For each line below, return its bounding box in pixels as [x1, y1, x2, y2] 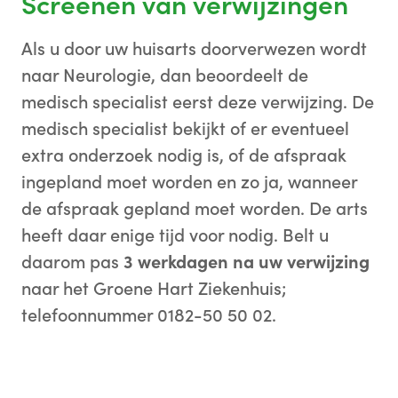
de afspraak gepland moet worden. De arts [21, 196, 368, 220]
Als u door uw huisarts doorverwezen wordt [21, 36, 367, 60]
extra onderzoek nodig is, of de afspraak [21, 143, 346, 167]
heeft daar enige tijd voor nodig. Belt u [21, 223, 329, 247]
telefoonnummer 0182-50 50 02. [21, 303, 276, 327]
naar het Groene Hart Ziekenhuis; [21, 276, 286, 300]
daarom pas [21, 250, 123, 274]
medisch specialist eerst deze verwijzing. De [21, 90, 374, 114]
